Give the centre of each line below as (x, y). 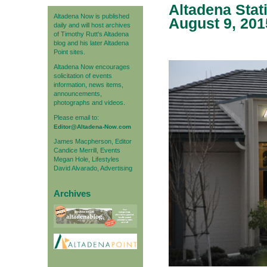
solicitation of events (83, 75)
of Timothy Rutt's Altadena (91, 34)
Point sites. (69, 52)
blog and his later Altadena (91, 43)
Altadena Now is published (91, 16)
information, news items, (88, 84)
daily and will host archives (92, 25)
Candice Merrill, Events (87, 150)
